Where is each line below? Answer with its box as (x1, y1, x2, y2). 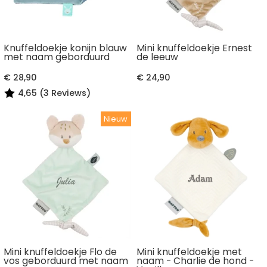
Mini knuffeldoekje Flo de (3, 246, 117, 259)
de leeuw (136, 51, 179, 64)
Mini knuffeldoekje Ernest (136, 42, 253, 55)
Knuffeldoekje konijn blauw (3, 42, 127, 55)
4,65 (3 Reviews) (17, 86, 91, 99)
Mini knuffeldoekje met (136, 246, 243, 259)
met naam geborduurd (3, 51, 110, 64)
